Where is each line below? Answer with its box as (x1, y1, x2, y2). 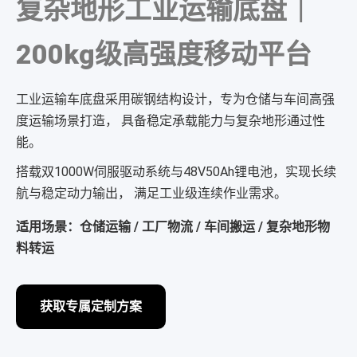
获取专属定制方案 (40, 299, 142, 314)
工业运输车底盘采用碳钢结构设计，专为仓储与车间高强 (16, 92, 335, 107)
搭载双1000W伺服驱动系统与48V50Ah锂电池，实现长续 (16, 164, 336, 179)
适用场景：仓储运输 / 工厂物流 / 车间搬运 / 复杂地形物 (16, 219, 330, 234)
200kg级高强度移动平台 (16, 38, 312, 70)
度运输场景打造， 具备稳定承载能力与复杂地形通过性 (16, 113, 325, 128)
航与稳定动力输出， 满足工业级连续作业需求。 (16, 186, 287, 201)
